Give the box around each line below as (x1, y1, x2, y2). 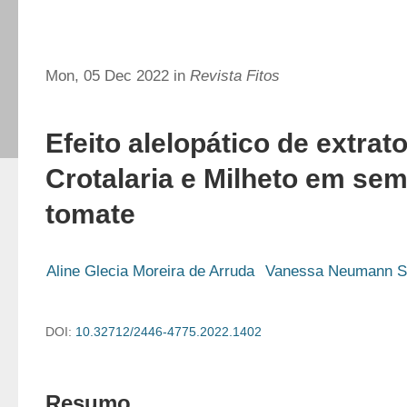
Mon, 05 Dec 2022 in (45, 67, 190, 84)
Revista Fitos (190, 67, 280, 84)
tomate (45, 199, 135, 229)
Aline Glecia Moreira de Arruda (46, 263, 254, 280)
